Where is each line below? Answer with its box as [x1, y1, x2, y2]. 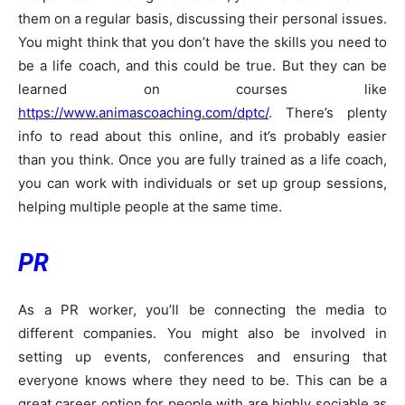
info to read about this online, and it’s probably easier [18, 127, 387, 146]
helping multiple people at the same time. [18, 198, 282, 216]
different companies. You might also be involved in [18, 325, 387, 343]
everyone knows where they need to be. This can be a [18, 372, 387, 390]
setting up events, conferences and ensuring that [18, 348, 387, 366]
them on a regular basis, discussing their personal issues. [18, 10, 387, 28]
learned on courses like [18, 80, 387, 99]
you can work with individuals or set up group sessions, [18, 174, 387, 193]
